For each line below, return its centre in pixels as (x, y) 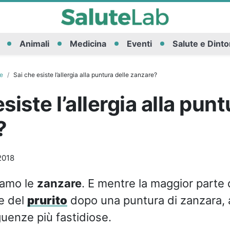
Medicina (88, 44)
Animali (34, 44)
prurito (47, 200)
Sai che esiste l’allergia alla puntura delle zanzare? (85, 74)
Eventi (139, 44)
